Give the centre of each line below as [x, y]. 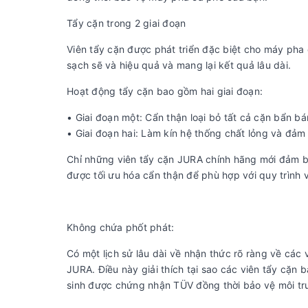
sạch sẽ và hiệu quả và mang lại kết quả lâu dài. [179, 65]
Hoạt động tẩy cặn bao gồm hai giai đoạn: [165, 91]
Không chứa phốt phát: [121, 228]
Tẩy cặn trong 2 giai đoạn [126, 23]
